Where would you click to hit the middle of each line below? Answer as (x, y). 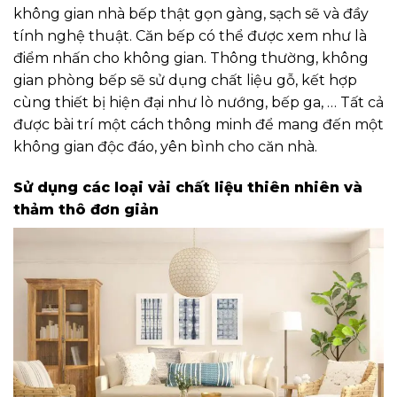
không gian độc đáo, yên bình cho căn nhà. (165, 146)
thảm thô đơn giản (86, 209)
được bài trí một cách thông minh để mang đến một (198, 124)
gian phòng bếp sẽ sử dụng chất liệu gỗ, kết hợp (185, 80)
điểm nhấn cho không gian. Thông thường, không (191, 58)
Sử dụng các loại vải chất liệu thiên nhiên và (188, 187)
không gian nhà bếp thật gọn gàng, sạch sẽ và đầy (191, 13)
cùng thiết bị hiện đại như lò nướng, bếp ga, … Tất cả (198, 102)
